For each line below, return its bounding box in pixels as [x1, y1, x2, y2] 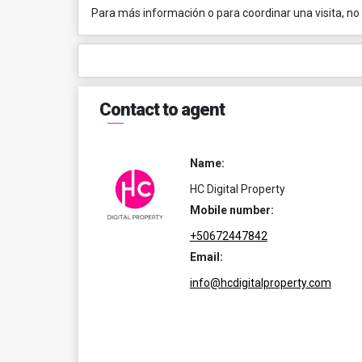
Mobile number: [189, 204, 274, 217]
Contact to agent [99, 99, 225, 120]
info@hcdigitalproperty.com [189, 276, 331, 289]
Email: [189, 250, 223, 263]
